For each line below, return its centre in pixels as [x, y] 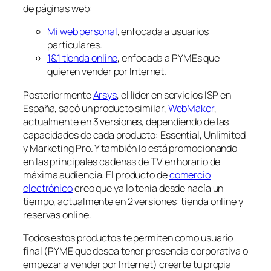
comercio [190, 175]
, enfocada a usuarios [163, 32]
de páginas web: [58, 9]
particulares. [75, 45]
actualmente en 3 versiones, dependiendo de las [126, 121]
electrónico [48, 188]
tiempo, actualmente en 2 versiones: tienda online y [133, 201]
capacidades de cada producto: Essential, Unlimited [134, 135]
